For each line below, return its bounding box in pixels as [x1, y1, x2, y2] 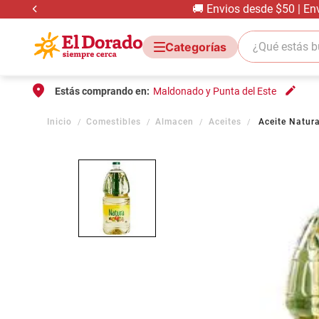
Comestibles [86, 117, 142, 127]
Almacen [155, 117, 194, 127]
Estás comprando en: [55, 85, 150, 97]
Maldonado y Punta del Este [153, 85, 276, 97]
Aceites [208, 117, 241, 127]
